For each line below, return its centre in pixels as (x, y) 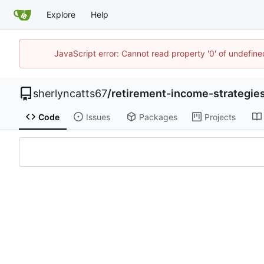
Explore (61, 14)
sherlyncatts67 (70, 94)
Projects (220, 117)
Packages (158, 117)
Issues (98, 117)
